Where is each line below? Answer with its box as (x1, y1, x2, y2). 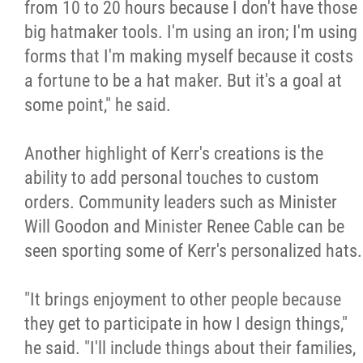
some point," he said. (24, 94, 171, 115)
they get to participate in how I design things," (24, 313, 348, 334)
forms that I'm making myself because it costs (24, 45, 353, 66)
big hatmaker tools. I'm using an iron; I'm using (24, 21, 357, 42)
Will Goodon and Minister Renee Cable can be (24, 216, 344, 237)
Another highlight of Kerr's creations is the (24, 143, 323, 164)
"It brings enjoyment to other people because (24, 288, 341, 310)
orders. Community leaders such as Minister (24, 191, 337, 212)
